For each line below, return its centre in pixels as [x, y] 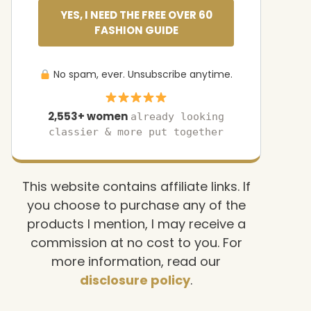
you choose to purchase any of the [136, 205]
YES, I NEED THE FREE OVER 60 [136, 15]
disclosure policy [135, 280]
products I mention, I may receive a [136, 224]
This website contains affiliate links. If [136, 187]
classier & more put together [136, 132]
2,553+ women [88, 117]
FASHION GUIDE [136, 31]
